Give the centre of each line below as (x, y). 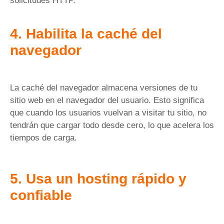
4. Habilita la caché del (86, 34)
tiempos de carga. (43, 138)
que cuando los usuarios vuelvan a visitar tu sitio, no (108, 113)
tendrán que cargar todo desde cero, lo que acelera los (112, 125)
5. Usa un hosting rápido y (98, 178)
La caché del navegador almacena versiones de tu (104, 88)
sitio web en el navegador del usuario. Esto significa (107, 100)
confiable (41, 195)
